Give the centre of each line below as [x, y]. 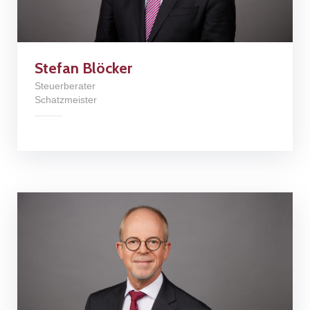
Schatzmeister [66, 99]
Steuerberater [65, 85]
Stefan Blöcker [83, 68]
